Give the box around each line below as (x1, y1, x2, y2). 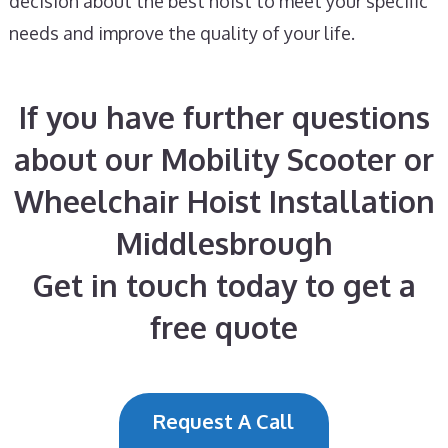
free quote (150, 308, 298, 346)
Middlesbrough (115, 224, 333, 262)
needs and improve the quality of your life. (8, 22, 355, 44)
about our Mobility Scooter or (14, 140, 434, 178)
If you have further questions (18, 98, 430, 136)
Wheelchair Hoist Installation (13, 182, 435, 220)
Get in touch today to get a (32, 266, 416, 304)
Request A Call (153, 408, 295, 434)
